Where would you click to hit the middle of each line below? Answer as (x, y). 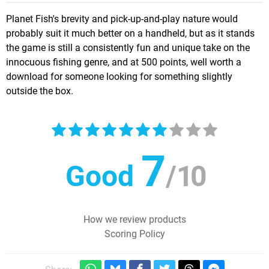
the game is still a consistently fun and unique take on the (128, 47)
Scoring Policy (134, 234)
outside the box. (40, 91)
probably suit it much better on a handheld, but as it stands (130, 33)
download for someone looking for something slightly (119, 76)
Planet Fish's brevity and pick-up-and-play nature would (122, 19)
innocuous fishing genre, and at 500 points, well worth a (124, 62)
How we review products (134, 219)
